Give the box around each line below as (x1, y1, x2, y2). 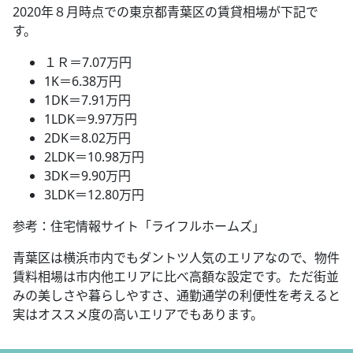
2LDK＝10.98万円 (44, 147, 144, 165)
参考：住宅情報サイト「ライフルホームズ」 (13, 217, 265, 235)
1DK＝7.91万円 (44, 91, 131, 109)
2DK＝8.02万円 (44, 128, 131, 147)
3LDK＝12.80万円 (44, 185, 144, 203)
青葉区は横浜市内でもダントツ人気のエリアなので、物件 (13, 248, 340, 266)
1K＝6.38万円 (44, 72, 121, 90)
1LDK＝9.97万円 (44, 110, 137, 128)
